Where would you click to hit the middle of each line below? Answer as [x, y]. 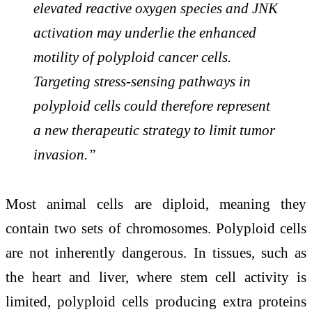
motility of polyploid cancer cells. [132, 56]
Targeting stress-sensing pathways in [142, 81]
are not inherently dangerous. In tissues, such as [156, 253]
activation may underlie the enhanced [145, 32]
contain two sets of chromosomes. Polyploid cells [156, 228]
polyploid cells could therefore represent [152, 105]
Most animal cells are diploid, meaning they [156, 204]
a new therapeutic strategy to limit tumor [154, 130]
